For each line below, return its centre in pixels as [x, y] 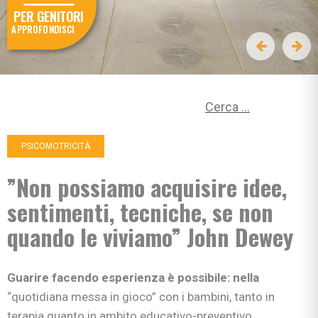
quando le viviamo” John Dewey [150, 237]
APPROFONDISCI [43, 29]
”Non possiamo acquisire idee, [147, 187]
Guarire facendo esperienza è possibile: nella [133, 278]
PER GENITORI [49, 16]
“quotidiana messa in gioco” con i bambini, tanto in [141, 297]
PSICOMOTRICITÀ [56, 147]
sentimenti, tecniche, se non [140, 212]
